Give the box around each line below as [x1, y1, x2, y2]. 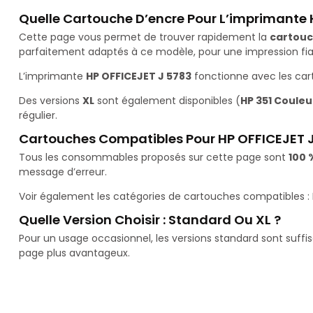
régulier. [19, 108, 57, 123]
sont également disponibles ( [94, 94, 240, 108]
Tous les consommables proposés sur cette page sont [19, 150, 289, 165]
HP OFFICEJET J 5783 [86, 69, 191, 84]
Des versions [19, 94, 82, 108]
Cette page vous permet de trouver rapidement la [19, 30, 270, 45]
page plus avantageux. [19, 246, 130, 261]
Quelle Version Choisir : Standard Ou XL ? [19, 211, 281, 229]
